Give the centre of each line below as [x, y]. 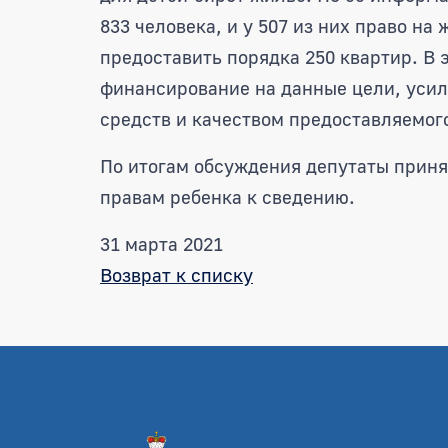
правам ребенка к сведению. [227, 196]
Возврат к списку [176, 274]
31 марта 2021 [161, 243]
